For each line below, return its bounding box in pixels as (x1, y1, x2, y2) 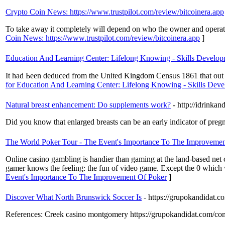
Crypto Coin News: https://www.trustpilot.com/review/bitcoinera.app (6, 8, 224, 17)
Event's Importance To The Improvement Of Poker (6, 173, 167, 182)
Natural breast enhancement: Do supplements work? (6, 100, 171, 109)
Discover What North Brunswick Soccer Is (6, 193, 142, 202)
